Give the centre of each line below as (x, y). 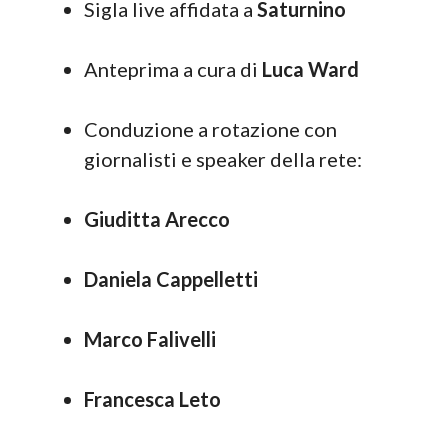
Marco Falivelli (150, 339)
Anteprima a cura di (173, 69)
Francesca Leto (152, 399)
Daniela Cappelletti (171, 279)
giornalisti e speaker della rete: (223, 159)
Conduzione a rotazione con (210, 129)
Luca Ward (310, 69)
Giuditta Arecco (157, 219)
